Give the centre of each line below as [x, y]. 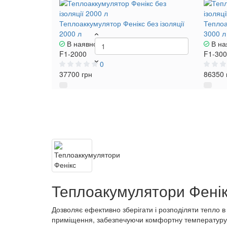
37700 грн [76, 74]
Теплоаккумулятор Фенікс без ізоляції [122, 23]
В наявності [85, 44]
